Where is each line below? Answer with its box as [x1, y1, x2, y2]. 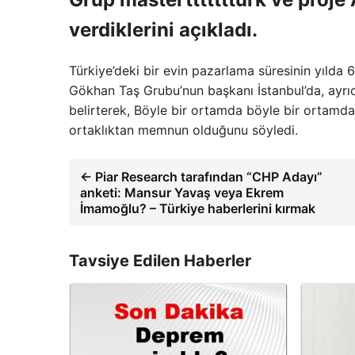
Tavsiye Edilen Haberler [69, 251, 251, 271]
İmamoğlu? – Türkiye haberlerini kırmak [80, 200, 315, 217]
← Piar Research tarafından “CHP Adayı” [80, 169, 323, 185]
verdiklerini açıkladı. [69, 18, 258, 42]
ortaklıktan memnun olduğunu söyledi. [69, 122, 298, 139]
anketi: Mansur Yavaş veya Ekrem [80, 185, 284, 201]
